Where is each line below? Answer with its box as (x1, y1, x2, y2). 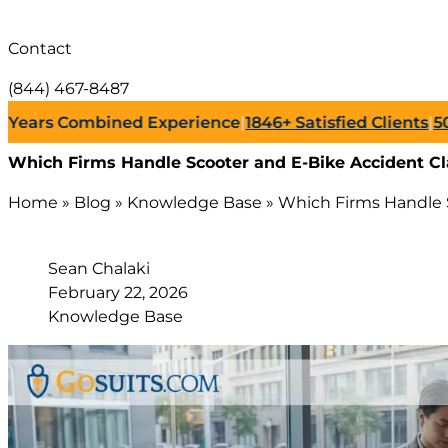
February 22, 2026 (48, 282, 188, 302)
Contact (8, 38, 72, 58)
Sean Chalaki (48, 258, 150, 278)
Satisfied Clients (242, 112, 380, 132)
